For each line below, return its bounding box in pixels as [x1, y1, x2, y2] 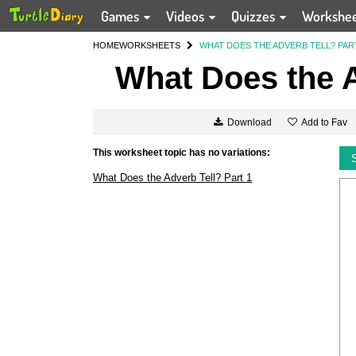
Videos [166, 7, 208, 25]
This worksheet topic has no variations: [93, 147, 270, 158]
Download [226, 117, 272, 129]
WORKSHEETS [119, 41, 180, 50]
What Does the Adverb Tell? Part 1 [93, 172, 252, 184]
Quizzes [231, 7, 279, 25]
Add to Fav [300, 116, 347, 128]
